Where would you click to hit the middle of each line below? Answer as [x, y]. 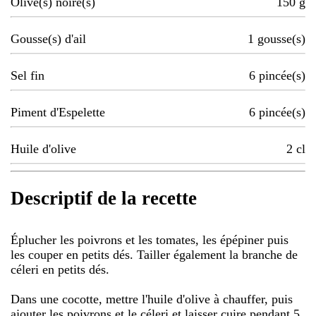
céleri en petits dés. [60, 269]
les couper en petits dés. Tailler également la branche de [154, 254]
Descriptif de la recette [104, 199]
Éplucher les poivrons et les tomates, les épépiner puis [150, 239]
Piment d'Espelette [58, 113]
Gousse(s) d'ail [48, 39]
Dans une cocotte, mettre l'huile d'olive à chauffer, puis [152, 299]
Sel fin [28, 76]
